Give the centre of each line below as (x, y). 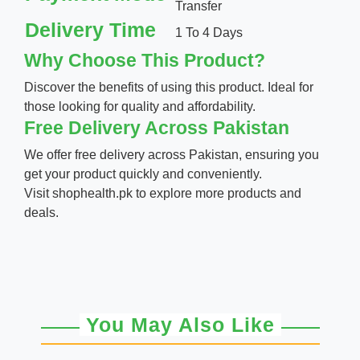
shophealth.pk (94, 193)
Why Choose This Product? (145, 60)
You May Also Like (180, 325)
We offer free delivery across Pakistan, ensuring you (172, 155)
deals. (41, 213)
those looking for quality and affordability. (140, 106)
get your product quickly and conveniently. (143, 174)
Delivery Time (90, 30)
